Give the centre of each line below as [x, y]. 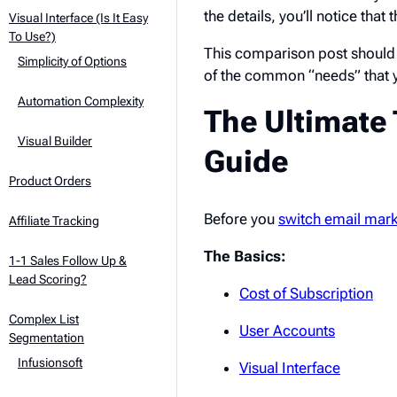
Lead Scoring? [48, 279]
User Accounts [287, 330]
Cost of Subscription [306, 293]
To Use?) [32, 36]
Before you [241, 218]
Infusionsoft [50, 362]
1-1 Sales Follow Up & [68, 261]
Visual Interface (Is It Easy [78, 18]
